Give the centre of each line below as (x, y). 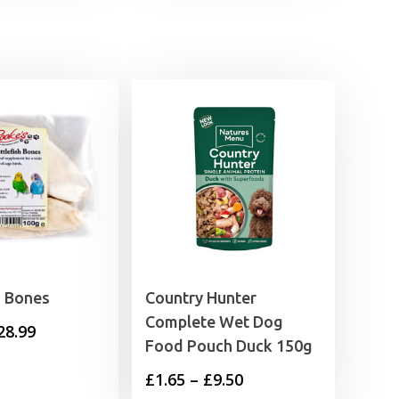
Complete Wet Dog (214, 322)
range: (59, 358)
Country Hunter (201, 298)
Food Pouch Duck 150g (229, 346)
